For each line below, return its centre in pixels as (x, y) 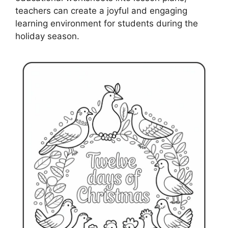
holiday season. (47, 36)
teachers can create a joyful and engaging (101, 10)
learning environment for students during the (107, 23)
